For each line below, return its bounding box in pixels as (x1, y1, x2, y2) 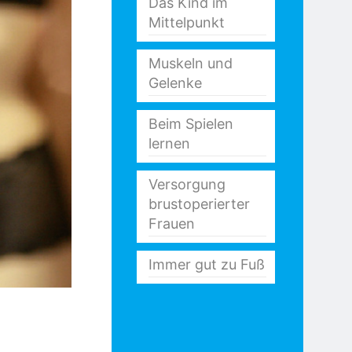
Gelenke (148, 75, 202, 91)
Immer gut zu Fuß (148, 256, 265, 273)
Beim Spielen (148, 115, 233, 132)
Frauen (148, 215, 195, 232)
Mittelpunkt (148, 14, 225, 31)
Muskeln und (148, 55, 233, 71)
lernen (148, 135, 190, 152)
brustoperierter (148, 196, 250, 212)
